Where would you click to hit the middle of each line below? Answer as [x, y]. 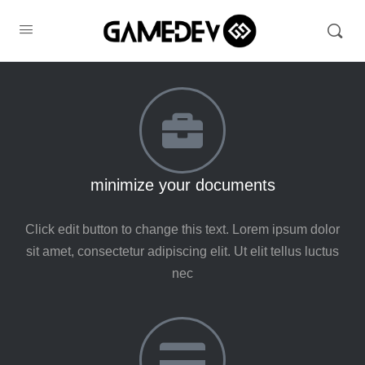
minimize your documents [182, 185]
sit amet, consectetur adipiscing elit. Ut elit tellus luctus [182, 251]
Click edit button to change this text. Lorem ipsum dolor [182, 229]
